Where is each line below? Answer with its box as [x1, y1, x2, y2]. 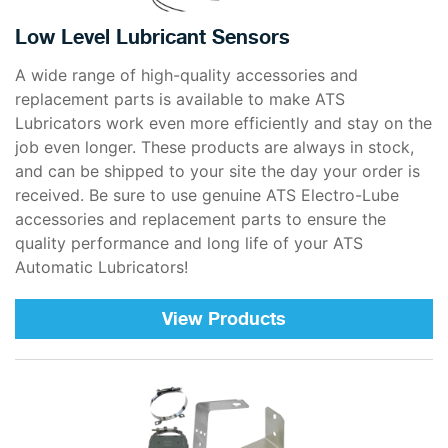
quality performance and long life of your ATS [15, 232, 363, 253]
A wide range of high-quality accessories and [15, 64, 358, 85]
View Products [162, 303, 286, 334]
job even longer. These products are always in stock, [15, 136, 414, 157]
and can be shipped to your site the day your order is [15, 160, 420, 181]
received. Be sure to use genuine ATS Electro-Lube [15, 184, 399, 205]
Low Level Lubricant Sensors [15, 20, 290, 54]
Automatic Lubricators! [15, 256, 188, 277]
